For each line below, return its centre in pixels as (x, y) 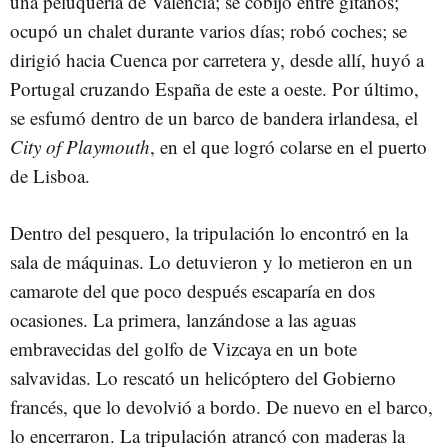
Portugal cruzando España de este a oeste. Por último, (214, 88)
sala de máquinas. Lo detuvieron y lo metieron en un (211, 261)
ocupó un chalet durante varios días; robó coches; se (208, 30)
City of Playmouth (80, 146)
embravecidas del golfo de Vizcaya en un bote (183, 348)
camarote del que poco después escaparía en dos (192, 290)
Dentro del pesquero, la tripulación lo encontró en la (209, 232)
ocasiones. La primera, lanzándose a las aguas (183, 319)
